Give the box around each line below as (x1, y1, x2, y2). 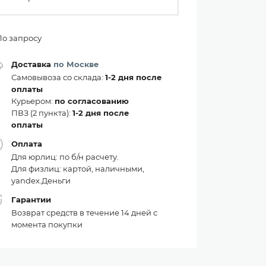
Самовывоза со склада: (11, 72, 105, 82)
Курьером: (11, 96, 55, 106)
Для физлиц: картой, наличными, (11, 164, 144, 173)
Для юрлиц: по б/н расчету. (11, 152, 119, 161)
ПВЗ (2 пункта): (11, 108, 72, 118)
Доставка (11, 59, 53, 69)
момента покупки (11, 220, 83, 229)
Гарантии (11, 195, 51, 204)
